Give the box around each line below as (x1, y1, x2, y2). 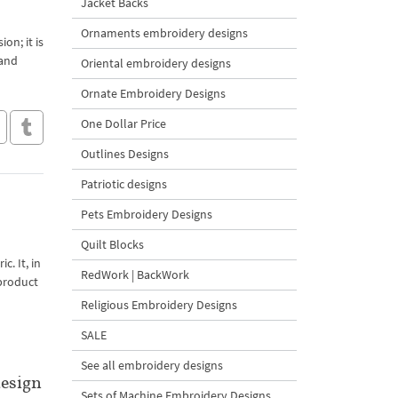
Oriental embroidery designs (81, 55, 231, 71)
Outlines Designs (81, 146, 169, 162)
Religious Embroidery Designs (81, 297, 237, 313)
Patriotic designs (81, 176, 167, 192)
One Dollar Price (81, 115, 166, 131)
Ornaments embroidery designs (81, 25, 248, 41)
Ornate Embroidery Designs (81, 85, 226, 101)
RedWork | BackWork (81, 267, 189, 283)
